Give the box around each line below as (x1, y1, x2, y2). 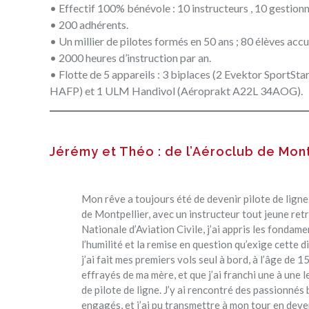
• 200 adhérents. (50, 17, 128, 31)
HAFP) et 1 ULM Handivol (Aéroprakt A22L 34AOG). (50, 83, 303, 97)
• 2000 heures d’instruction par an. (50, 50, 211, 64)
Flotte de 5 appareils (59, 67, 155, 81)
